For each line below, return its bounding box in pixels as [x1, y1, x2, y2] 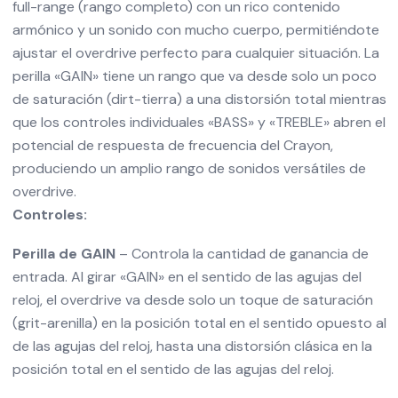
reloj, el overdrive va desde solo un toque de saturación [12, 291, 373, 309]
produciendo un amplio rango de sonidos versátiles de [12, 159, 366, 178]
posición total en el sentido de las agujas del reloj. [12, 360, 334, 378]
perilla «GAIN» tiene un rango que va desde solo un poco [12, 67, 377, 85]
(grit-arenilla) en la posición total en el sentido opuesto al [12, 314, 386, 332]
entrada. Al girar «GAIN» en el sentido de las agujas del [12, 267, 362, 286]
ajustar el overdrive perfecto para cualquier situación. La [12, 44, 379, 62]
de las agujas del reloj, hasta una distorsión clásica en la [12, 337, 372, 355]
